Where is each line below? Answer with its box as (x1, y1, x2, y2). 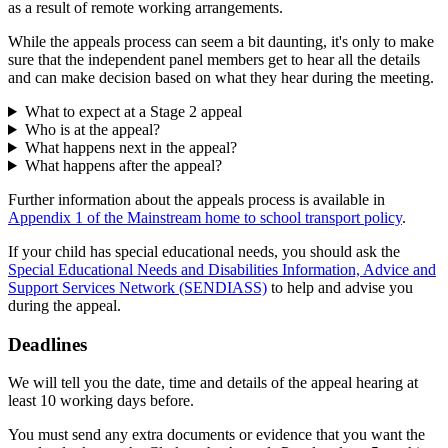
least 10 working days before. (8, 392, 194, 410)
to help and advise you (267, 279, 413, 296)
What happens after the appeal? (24, 157, 222, 174)
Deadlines (8, 333, 87, 355)
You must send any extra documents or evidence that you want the (8, 426, 425, 444)
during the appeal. (8, 297, 121, 314)
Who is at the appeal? (24, 121, 160, 138)
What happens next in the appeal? (24, 139, 237, 156)
